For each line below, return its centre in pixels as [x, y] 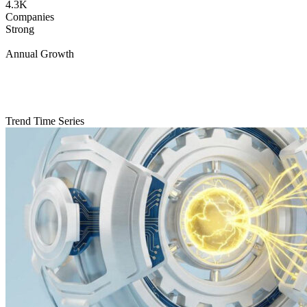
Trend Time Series [45, 121]
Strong [20, 29]
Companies [30, 17]
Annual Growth [40, 54]
